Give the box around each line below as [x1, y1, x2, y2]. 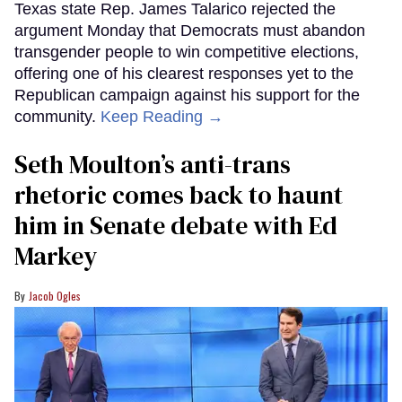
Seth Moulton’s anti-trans [14, 146, 291, 181]
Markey [14, 238, 97, 273]
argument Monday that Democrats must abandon [14, 21, 365, 39]
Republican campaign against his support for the [14, 85, 360, 104]
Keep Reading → [100, 107, 223, 126]
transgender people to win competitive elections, [14, 42, 359, 61]
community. [14, 107, 100, 126]
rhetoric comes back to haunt [14, 177, 343, 212]
